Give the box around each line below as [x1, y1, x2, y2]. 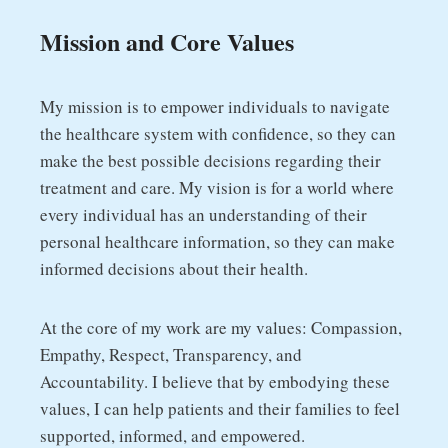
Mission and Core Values [40, 23, 294, 59]
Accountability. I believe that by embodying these [40, 369, 390, 393]
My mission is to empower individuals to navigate [40, 94, 390, 118]
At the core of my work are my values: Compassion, [40, 315, 402, 339]
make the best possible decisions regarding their [40, 148, 381, 172]
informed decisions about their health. [40, 256, 308, 280]
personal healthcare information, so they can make [40, 229, 395, 253]
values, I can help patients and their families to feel [40, 396, 400, 420]
